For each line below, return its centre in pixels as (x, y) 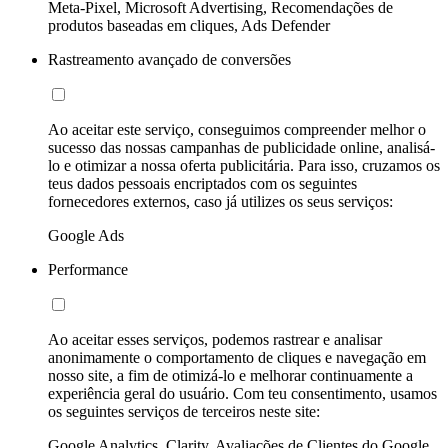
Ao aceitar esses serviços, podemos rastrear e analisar (215, 340)
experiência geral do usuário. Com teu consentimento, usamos (242, 394)
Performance (88, 270)
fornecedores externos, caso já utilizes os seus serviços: (220, 202)
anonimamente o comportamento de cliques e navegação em (237, 358)
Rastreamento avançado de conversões (169, 60)
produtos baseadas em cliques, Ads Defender (189, 26)
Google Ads (86, 236)
